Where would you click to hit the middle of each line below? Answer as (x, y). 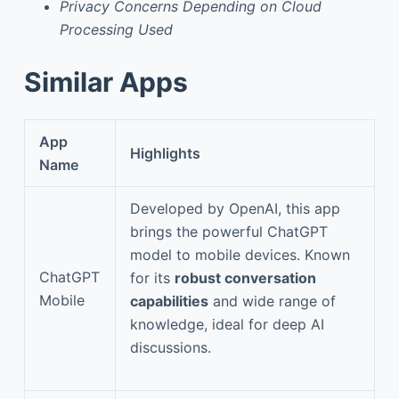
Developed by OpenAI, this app (235, 208)
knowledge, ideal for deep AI (227, 324)
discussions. (171, 347)
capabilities (169, 301)
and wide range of (272, 301)
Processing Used (116, 29)
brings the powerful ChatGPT (229, 231)
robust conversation (245, 277)
